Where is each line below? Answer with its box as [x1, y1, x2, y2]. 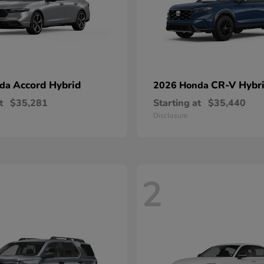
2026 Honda [153, 79, 211, 92]
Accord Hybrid [13, 78, 81, 92]
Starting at [153, 97, 201, 110]
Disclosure [153, 111, 187, 120]
